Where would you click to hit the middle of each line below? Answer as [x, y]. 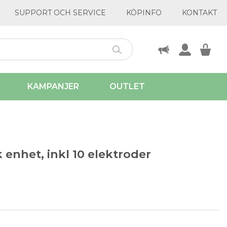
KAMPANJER [53, 87]
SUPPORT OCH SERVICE [60, 13]
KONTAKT [199, 13]
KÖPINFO [144, 13]
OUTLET [127, 87]
